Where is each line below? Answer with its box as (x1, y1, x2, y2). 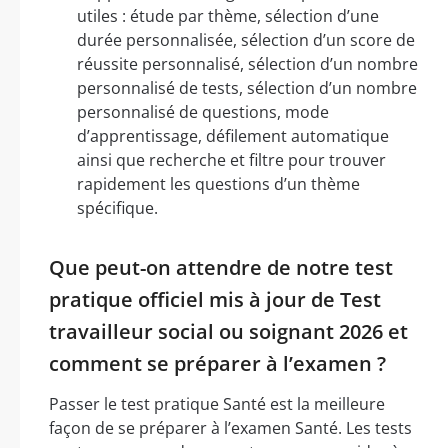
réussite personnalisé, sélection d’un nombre (77, 52, 418, 75)
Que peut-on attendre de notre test (49, 253, 393, 281)
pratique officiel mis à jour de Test (49, 285, 381, 313)
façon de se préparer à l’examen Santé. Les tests (49, 416, 412, 439)
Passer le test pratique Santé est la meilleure (49, 392, 385, 415)
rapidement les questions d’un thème (77, 172, 360, 195)
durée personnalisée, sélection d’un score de (77, 28, 415, 51)
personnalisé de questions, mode (77, 100, 329, 123)
